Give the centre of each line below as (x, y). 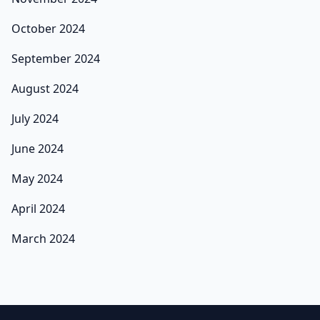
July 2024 (35, 119)
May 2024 (37, 179)
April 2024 (38, 209)
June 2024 (37, 149)
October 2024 (48, 29)
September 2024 (56, 59)
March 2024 (43, 239)
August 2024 (45, 89)
